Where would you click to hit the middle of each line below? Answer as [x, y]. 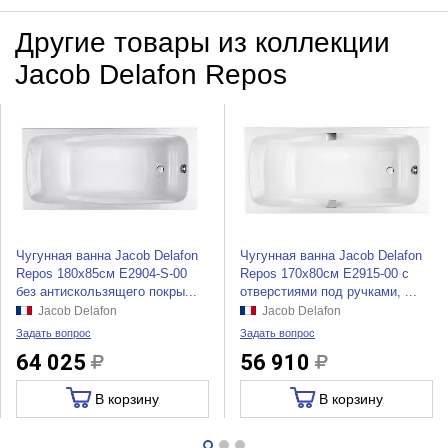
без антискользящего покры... [106, 292]
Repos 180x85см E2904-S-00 [101, 274]
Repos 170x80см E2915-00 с [324, 274]
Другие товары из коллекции [202, 42]
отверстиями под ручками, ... [328, 292]
